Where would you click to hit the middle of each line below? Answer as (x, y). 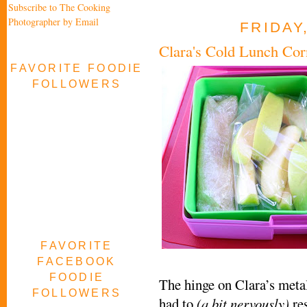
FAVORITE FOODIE (77, 67)
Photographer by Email (53, 22)
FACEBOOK (77, 261)
